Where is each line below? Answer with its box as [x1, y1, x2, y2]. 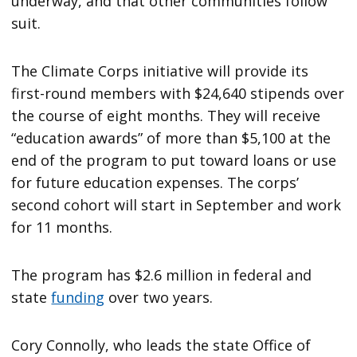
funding [51, 288, 105, 308]
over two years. [104, 288, 214, 308]
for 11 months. [11, 218, 113, 237]
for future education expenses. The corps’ [11, 173, 300, 193]
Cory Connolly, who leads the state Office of [11, 335, 312, 355]
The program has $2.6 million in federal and [11, 265, 312, 285]
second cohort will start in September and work [11, 195, 342, 215]
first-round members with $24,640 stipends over [11, 84, 345, 104]
